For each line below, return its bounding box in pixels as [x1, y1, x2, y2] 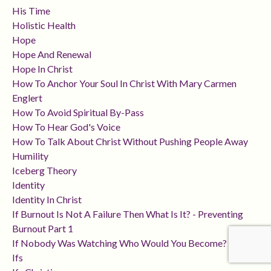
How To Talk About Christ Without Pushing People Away [12, 135, 248, 148]
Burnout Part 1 [12, 223, 73, 235]
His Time [12, 5, 50, 17]
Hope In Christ [12, 63, 73, 75]
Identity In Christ [12, 194, 82, 206]
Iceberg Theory [12, 165, 77, 177]
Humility [12, 150, 48, 162]
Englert [12, 92, 42, 104]
